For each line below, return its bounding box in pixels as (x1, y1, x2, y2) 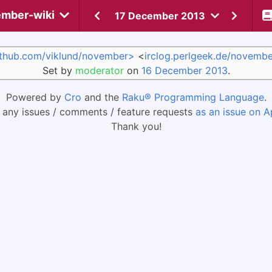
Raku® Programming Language (121, 91, 264, 103)
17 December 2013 (115, 10, 205, 22)
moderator (75, 64, 124, 76)
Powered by (5, 91, 64, 103)
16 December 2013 (141, 64, 228, 76)
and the (81, 91, 122, 103)
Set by (42, 64, 75, 76)
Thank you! (110, 120, 161, 132)
